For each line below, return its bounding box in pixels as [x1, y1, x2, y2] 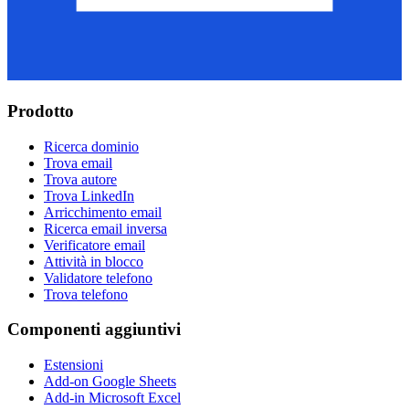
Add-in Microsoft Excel [44, 390, 181, 406]
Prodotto [7, 100, 74, 121]
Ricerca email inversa [44, 220, 167, 236]
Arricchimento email [44, 204, 162, 220]
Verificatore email [44, 236, 145, 253]
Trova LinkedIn [44, 187, 134, 204]
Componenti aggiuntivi [7, 320, 181, 340]
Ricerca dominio [44, 138, 139, 154]
